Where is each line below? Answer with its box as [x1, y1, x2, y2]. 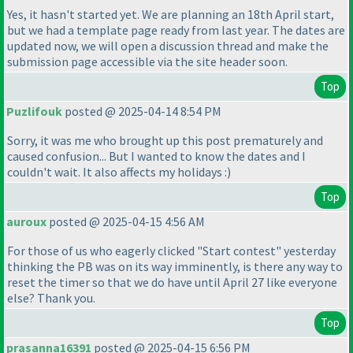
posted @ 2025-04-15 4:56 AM [46, 214, 205, 230]
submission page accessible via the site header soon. [7, 54, 288, 70]
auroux [6, 214, 46, 230]
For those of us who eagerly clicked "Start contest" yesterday [7, 243, 336, 259]
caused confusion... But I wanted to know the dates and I [7, 148, 306, 165]
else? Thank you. [7, 290, 95, 307]
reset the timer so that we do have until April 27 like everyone [7, 274, 337, 291]
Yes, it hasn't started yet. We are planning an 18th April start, [7, 6, 334, 23]
